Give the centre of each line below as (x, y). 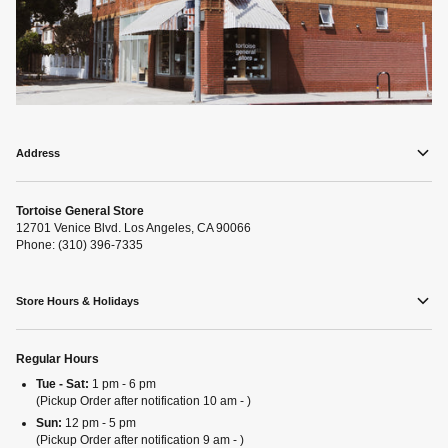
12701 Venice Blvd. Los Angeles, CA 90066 (133, 228)
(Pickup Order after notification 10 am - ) (143, 401)
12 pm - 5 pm (99, 422)
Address (38, 153)
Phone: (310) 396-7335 (79, 245)
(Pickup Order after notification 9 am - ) (140, 439)
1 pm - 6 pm (122, 384)
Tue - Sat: (62, 384)
